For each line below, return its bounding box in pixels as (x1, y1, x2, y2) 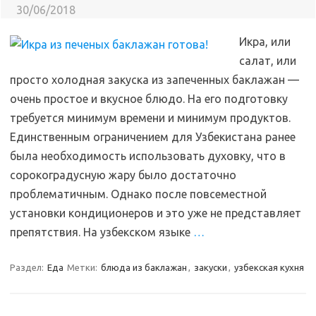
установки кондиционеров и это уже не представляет (10, 207, 301, 219)
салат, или (239, 54, 296, 67)
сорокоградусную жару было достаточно (10, 169, 236, 181)
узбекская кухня (234, 262, 304, 272)
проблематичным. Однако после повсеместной (10, 188, 267, 200)
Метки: (67, 262, 99, 272)
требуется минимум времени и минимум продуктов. (10, 111, 291, 124)
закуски (194, 262, 227, 272)
